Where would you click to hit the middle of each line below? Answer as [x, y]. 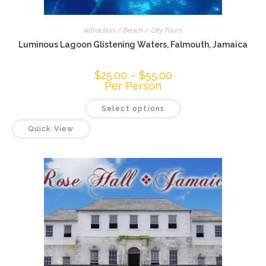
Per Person [133, 85]
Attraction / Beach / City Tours [133, 30]
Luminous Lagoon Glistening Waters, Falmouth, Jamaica [133, 44]
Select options [133, 108]
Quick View [51, 129]
